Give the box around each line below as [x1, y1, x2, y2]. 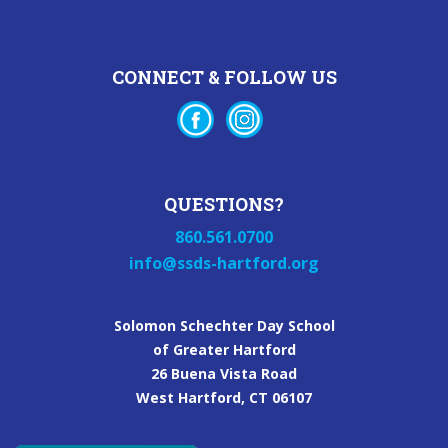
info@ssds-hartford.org [129, 251, 319, 274]
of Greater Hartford [152, 339, 296, 359]
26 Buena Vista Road [151, 363, 297, 383]
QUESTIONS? [164, 191, 284, 216]
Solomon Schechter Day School [113, 315, 335, 335]
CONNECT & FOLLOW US [111, 64, 337, 89]
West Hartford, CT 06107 [136, 387, 312, 407]
